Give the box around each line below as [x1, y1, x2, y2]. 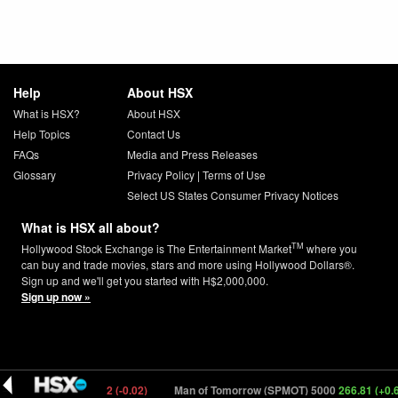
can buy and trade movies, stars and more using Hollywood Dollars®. [21, 256, 354, 272]
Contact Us [126, 125, 180, 141]
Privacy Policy [126, 166, 195, 182]
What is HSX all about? [21, 218, 160, 236]
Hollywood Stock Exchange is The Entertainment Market [21, 240, 291, 256]
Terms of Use [202, 166, 266, 182]
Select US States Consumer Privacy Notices [126, 187, 338, 203]
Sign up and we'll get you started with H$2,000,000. [21, 272, 268, 288]
